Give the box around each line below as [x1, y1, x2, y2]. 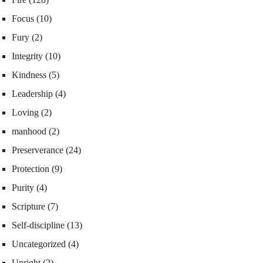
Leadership [12, 89, 53, 99]
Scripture [12, 201, 45, 212]
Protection [12, 164, 49, 174]
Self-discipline [12, 220, 65, 231]
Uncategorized [12, 239, 66, 249]
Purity [12, 183, 34, 193]
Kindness [12, 70, 46, 80]
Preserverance [12, 145, 63, 156]
